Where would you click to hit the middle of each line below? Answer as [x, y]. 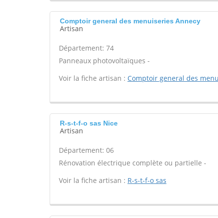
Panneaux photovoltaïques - [104, 61]
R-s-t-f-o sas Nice [89, 123]
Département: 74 [86, 48]
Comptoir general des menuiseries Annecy [130, 21]
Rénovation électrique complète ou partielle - [133, 163]
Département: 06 [86, 150]
